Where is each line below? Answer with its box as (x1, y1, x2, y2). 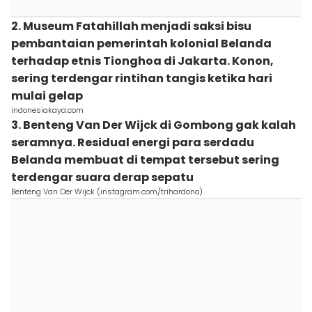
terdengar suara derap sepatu (11, 169, 194, 185)
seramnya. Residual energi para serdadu (11, 134, 254, 150)
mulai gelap (11, 88, 83, 104)
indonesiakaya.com (11, 104, 84, 116)
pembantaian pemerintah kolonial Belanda (11, 36, 272, 52)
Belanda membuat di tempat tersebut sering (11, 152, 279, 168)
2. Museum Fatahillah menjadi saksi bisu (11, 18, 251, 34)
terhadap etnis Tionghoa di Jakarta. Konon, (11, 53, 274, 69)
